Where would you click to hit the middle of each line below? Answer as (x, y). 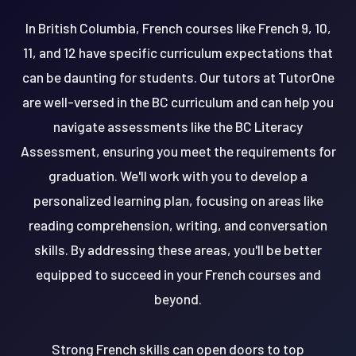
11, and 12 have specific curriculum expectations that (178, 52)
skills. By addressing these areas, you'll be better (178, 249)
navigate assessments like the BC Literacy (178, 126)
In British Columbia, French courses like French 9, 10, (178, 27)
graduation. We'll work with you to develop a (178, 175)
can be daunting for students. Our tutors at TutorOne (178, 77)
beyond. (178, 298)
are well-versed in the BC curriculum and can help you (178, 101)
